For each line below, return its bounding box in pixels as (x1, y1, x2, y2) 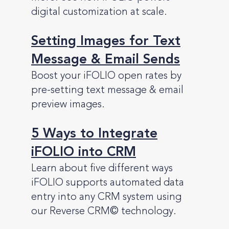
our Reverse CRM (31, 207, 110, 217)
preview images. (31, 100, 105, 110)
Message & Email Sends (31, 53, 180, 67)
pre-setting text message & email (31, 85, 184, 96)
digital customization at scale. (31, 7, 167, 18)
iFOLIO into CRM (31, 146, 136, 159)
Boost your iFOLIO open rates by (31, 71, 181, 82)
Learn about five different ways (31, 164, 173, 174)
